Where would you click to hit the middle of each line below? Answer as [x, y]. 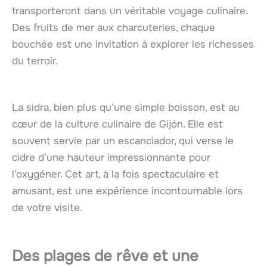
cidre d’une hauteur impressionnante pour [111, 157]
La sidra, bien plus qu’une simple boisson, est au [126, 107]
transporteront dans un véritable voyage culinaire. [130, 11]
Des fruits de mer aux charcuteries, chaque [114, 28]
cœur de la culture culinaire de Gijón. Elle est [117, 124]
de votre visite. [47, 207]
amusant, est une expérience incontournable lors [127, 191]
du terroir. [35, 61]
